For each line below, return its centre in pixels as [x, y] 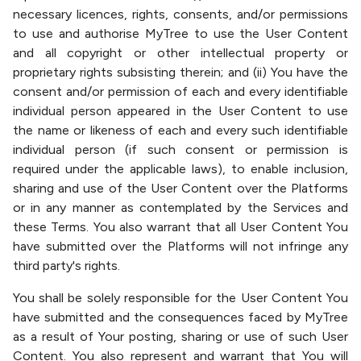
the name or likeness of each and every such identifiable [180, 130]
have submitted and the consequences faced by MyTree [180, 317]
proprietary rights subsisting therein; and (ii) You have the [180, 72]
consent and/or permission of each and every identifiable [180, 91]
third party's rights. [66, 266]
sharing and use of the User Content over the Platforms [180, 188]
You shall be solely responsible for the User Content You [180, 298]
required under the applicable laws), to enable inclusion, [180, 169]
